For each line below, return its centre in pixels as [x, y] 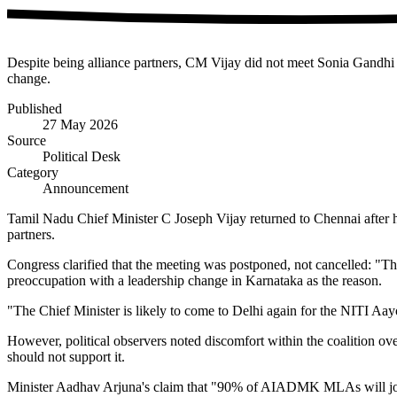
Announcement [86, 188]
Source [27, 140]
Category [33, 172]
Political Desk [82, 156]
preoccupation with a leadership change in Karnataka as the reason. [195, 280]
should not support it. [66, 356]
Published [35, 108]
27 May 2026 [80, 124]
